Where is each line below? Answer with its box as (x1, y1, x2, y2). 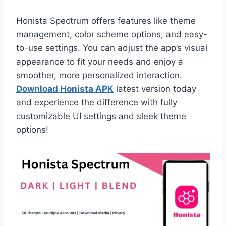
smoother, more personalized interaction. (16, 70, 182, 81)
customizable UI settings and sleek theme (16, 111, 186, 122)
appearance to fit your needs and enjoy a (16, 56, 183, 67)
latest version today (114, 84, 196, 94)
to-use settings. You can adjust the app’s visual (16, 43, 207, 53)
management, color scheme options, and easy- (16, 29, 207, 40)
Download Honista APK (16, 84, 114, 94)
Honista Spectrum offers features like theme (16, 16, 196, 26)
